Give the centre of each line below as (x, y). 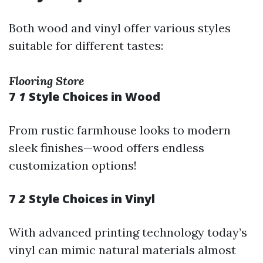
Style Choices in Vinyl (90, 199)
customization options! (73, 165)
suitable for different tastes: (86, 45)
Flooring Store (46, 81)
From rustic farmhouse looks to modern (120, 130)
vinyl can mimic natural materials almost (122, 250)
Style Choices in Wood (93, 97)
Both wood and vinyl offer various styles (120, 28)
